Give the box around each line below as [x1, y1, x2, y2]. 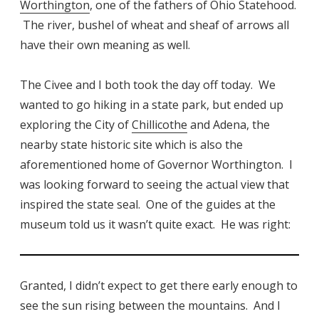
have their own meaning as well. [20, 37, 190, 53]
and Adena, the [187, 117, 270, 133]
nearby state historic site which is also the [20, 137, 243, 153]
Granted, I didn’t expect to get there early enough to [20, 278, 298, 294]
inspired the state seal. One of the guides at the [20, 197, 276, 213]
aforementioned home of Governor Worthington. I [20, 157, 293, 173]
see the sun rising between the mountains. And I [20, 298, 281, 314]
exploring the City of [20, 117, 132, 133]
